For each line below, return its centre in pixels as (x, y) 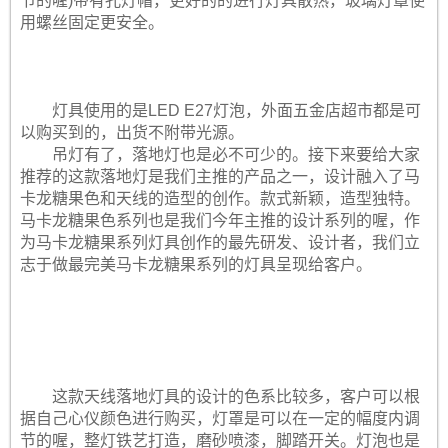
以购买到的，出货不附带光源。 (131, 132)
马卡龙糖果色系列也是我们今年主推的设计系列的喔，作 (219, 220)
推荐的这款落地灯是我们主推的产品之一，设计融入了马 (219, 176)
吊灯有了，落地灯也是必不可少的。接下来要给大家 (235, 154)
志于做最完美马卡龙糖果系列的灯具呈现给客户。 (195, 264)
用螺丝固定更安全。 (91, 22)
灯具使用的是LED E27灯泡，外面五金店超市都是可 (236, 110)
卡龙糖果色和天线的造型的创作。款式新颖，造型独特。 (219, 198)
